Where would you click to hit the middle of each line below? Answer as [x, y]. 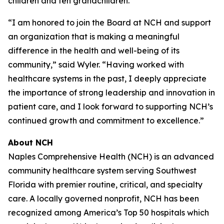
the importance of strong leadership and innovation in [111, 92]
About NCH [30, 142]
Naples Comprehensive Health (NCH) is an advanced [111, 156]
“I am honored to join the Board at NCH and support [109, 22]
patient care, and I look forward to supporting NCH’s [110, 106]
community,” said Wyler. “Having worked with [96, 64]
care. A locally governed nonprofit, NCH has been [103, 198]
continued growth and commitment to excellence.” [106, 120]
